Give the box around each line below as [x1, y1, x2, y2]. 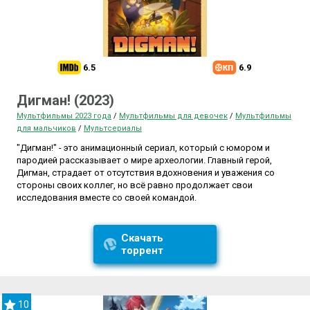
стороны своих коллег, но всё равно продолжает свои [17, 180, 253, 191]
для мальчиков [17, 124, 76, 134]
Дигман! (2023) [17, 92, 114, 109]
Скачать [120, 232, 163, 245]
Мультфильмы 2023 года [17, 111, 111, 121]
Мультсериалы [84, 124, 142, 134]
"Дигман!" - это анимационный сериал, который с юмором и [17, 143, 270, 154]
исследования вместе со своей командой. [17, 192, 197, 203]
